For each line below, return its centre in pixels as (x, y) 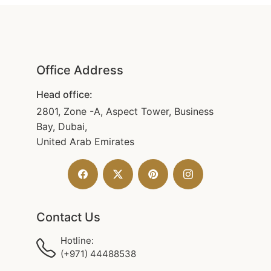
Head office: (64, 94)
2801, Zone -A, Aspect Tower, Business (125, 111)
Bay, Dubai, (62, 126)
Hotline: (77, 240)
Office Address (80, 70)
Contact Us (68, 217)
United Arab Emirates (85, 142)
